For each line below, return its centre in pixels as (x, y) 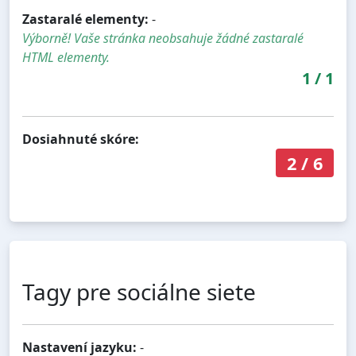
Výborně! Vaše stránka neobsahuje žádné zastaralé (163, 38)
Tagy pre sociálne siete (139, 292)
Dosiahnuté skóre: (81, 139)
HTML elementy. (66, 57)
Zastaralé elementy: (85, 19)
